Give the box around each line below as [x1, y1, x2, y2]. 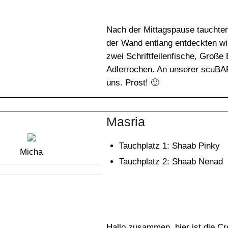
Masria [106, 114, 145, 129]
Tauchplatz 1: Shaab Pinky [119, 140, 220, 151]
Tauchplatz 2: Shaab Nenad [119, 156, 223, 166]
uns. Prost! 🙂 [106, 77, 159, 88]
